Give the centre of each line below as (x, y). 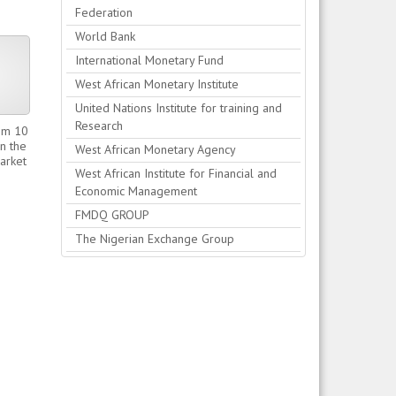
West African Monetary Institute (156, 84)
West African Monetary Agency (155, 149)
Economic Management (136, 191)
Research (99, 126)
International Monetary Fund (149, 60)
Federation (103, 12)
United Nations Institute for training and (178, 108)
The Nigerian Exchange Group (154, 239)
